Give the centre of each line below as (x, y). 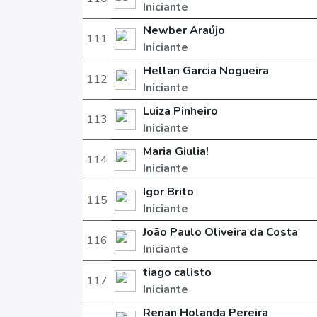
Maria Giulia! (175, 151)
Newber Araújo (184, 30)
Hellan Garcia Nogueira (206, 71)
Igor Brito (168, 192)
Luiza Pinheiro (180, 111)
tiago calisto (177, 272)
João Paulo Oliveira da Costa (220, 232)
